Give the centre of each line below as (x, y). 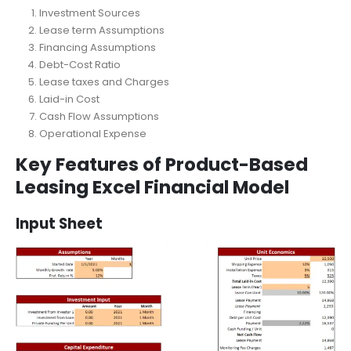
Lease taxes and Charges (105, 121)
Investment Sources (89, 52)
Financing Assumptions (97, 86)
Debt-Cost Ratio (80, 103)
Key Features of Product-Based (162, 203)
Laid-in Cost (69, 138)
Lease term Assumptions (101, 69)
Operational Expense (92, 172)
